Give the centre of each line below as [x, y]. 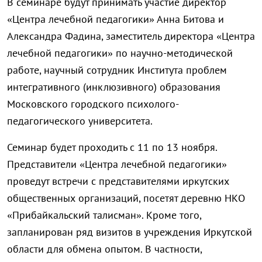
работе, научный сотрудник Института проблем [117, 70]
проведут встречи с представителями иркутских [118, 181]
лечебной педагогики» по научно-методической [120, 53]
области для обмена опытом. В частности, [104, 249]
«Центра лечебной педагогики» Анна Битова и [116, 19]
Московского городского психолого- [93, 104]
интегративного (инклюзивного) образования [114, 87]
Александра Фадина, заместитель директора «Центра [131, 36]
